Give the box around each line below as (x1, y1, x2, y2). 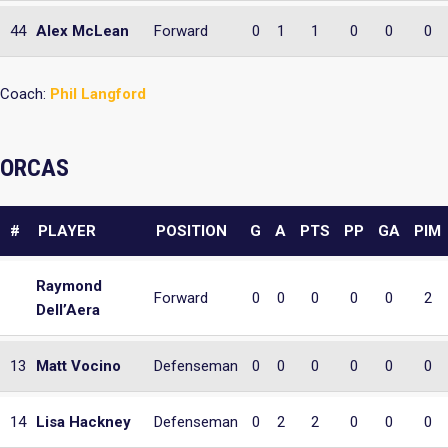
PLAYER (38, 221, 96, 240)
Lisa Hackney (36, 412, 131, 431)
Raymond (36, 276, 102, 295)
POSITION (156, 221, 227, 240)
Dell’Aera (36, 300, 100, 319)
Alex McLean (36, 22, 129, 40)
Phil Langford (50, 85, 146, 103)
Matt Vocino (36, 356, 121, 375)
